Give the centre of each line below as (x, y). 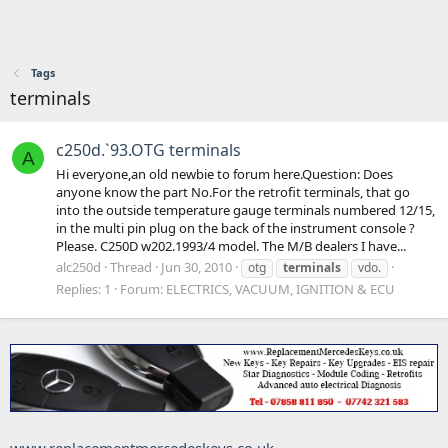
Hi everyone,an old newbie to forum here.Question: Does (224, 173)
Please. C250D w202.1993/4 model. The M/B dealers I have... (231, 245)
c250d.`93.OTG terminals (148, 150)
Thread (131, 266)
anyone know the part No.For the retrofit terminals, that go (233, 191)
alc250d (78, 266)
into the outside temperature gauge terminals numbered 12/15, (245, 209)
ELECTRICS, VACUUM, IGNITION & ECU (280, 288)
